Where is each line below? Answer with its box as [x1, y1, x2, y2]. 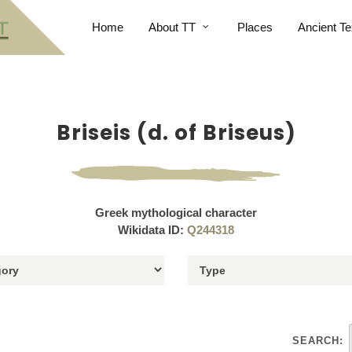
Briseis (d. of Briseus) [56, 119, 296, 147]
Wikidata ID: [118, 223, 187, 236]
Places [236, 20, 273, 34]
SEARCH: [292, 335, 343, 346]
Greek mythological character [95, 206, 257, 219]
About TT [148, 20, 196, 34]
